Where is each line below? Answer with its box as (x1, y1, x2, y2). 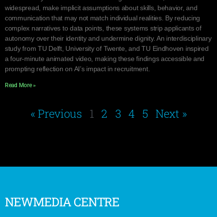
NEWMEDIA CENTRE (5, 194, 120, 210)
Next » (155, 106, 187, 121)
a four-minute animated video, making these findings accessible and (5, 55, 205, 62)
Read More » (5, 82, 36, 89)
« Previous (30, 106, 82, 121)
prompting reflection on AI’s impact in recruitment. (5, 65, 150, 73)
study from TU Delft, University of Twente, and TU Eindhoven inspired (5, 45, 209, 52)
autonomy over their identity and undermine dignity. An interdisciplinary (5, 34, 212, 42)
